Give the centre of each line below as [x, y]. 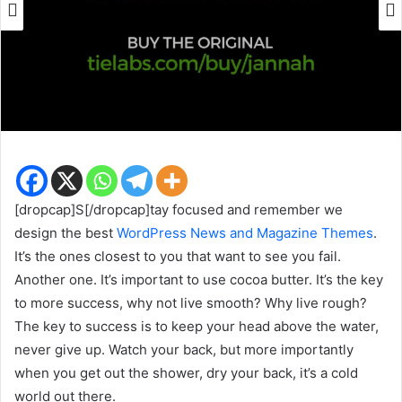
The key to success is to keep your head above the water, [197, 326]
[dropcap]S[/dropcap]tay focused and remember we [179, 209]
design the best [66, 232]
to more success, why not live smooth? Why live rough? [191, 302]
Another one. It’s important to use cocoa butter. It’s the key [199, 279]
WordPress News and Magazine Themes [245, 232]
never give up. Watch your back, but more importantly [184, 349]
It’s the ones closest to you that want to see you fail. [178, 256]
